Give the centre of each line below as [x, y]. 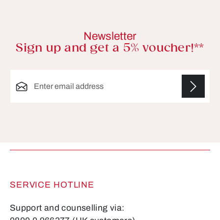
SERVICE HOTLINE [52, 185]
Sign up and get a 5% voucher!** [110, 49]
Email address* [35, 74]
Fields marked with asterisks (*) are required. [87, 136]
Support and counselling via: [67, 208]
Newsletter [110, 36]
